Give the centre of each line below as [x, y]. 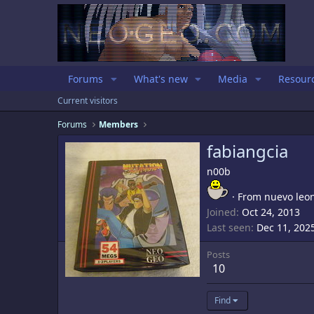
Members [118, 124]
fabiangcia [247, 151]
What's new [161, 79]
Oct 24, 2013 [271, 212]
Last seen [229, 228]
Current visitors [88, 101]
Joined [221, 212]
